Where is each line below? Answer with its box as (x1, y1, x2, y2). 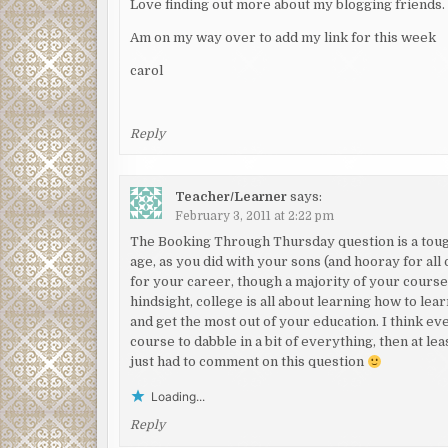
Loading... (151, 389, 206, 405)
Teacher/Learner (175, 188, 288, 204)
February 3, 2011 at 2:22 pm (175, 208, 335, 223)
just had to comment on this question (130, 354, 368, 370)
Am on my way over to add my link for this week (130, 29, 437, 45)
